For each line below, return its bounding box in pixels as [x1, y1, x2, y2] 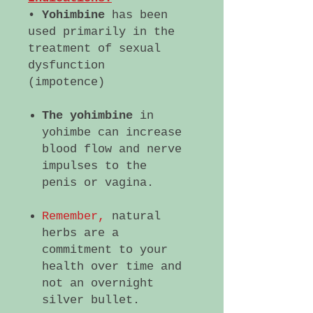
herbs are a [42, 226, 119, 240]
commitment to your [42, 243, 168, 256]
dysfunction [28, 59, 105, 72]
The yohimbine [42, 109, 140, 122]
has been [105, 8, 168, 22]
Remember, [42, 210, 105, 223]
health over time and [42, 260, 182, 273]
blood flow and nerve [42, 143, 182, 156]
